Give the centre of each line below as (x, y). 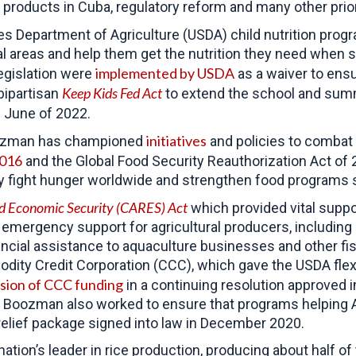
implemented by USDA (165, 73)
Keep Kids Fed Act (112, 93)
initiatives (176, 141)
